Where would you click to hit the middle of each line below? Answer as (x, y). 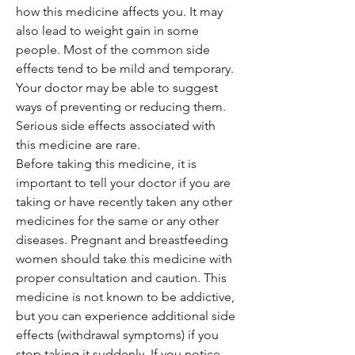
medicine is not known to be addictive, (125, 297)
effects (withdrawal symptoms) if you (117, 335)
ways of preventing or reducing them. (121, 107)
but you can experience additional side (126, 316)
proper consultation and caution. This (121, 278)
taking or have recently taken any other (124, 202)
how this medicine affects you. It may (119, 11)
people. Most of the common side (113, 50)
